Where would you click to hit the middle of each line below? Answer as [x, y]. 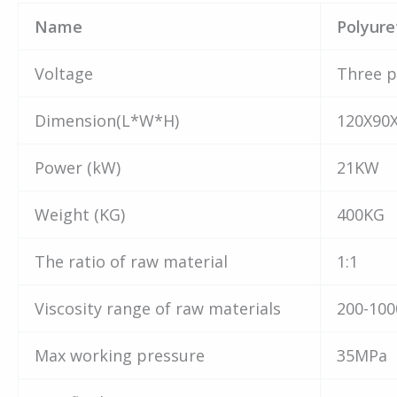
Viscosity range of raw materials [158, 309]
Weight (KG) [80, 215]
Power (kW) [78, 168]
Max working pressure [120, 356]
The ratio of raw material [131, 262]
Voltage [64, 74]
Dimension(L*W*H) [107, 121]
